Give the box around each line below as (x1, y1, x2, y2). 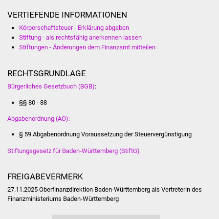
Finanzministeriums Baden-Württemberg (7, 195, 119, 202)
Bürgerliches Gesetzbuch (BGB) (7, 83, 95, 90)
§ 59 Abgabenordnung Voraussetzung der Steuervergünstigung (19, 131, 192, 138)
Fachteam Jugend (116, 115, 175, 124)
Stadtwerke (109, 173, 146, 182)
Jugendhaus (116, 92, 156, 101)
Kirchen (116, 46, 141, 56)
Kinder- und (116, 138, 153, 147)
